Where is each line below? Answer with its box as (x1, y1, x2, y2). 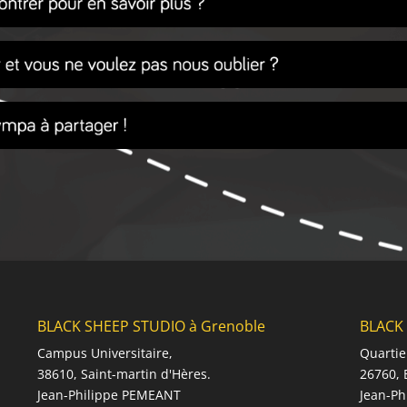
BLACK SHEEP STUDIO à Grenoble (37, 316, 266, 337)
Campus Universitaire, (37, 344, 174, 362)
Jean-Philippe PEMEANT (37, 386, 182, 404)
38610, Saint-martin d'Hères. (37, 365, 212, 383)
